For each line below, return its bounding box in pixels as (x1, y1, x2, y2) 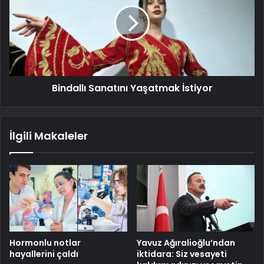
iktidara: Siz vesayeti (137, 247, 227, 260)
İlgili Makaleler (9, 128, 88, 144)
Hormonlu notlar (9, 236, 81, 249)
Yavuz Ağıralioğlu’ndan (137, 236, 235, 249)
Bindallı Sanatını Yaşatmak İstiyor (51, 81, 213, 95)
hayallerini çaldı (9, 247, 78, 260)
